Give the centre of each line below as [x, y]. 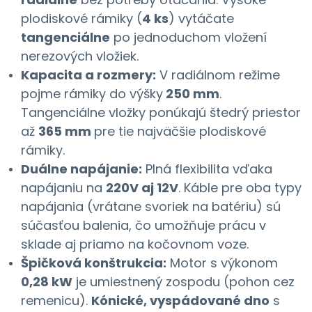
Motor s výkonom [222, 263]
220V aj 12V [142, 187]
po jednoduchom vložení [188, 37]
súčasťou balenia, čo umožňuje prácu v [143, 225]
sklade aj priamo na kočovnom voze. [135, 244]
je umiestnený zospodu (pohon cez [184, 281]
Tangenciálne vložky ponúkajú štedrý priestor [161, 112]
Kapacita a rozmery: [88, 75]
